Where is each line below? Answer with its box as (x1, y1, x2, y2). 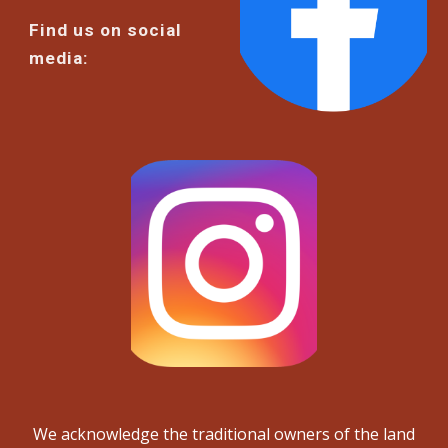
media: (29, 47, 90, 68)
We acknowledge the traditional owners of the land (33, 423, 415, 445)
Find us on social (29, 19, 183, 40)
